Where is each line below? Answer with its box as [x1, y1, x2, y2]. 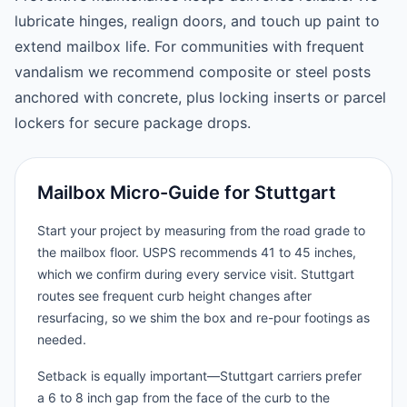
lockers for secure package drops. [15, 114, 251, 132]
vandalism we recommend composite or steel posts [15, 63, 371, 81]
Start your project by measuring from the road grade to [37, 223, 365, 238]
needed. [37, 332, 86, 347]
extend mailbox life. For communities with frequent [15, 37, 364, 55]
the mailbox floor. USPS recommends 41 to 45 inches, [37, 244, 356, 260]
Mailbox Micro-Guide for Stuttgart [37, 182, 336, 203]
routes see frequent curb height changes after [37, 288, 312, 303]
